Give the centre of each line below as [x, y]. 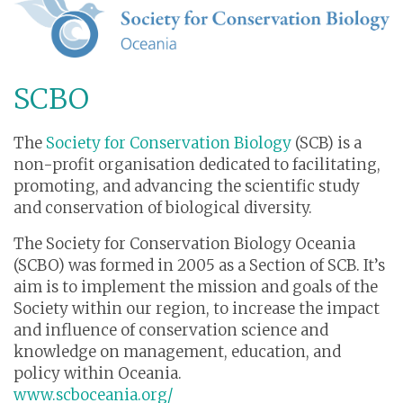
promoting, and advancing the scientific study [187, 187]
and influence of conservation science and [171, 331]
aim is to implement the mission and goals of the [196, 287]
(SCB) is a [327, 143]
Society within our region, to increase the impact [197, 309]
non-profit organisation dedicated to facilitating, [197, 165]
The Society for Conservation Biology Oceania [184, 244]
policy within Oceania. [98, 374]
